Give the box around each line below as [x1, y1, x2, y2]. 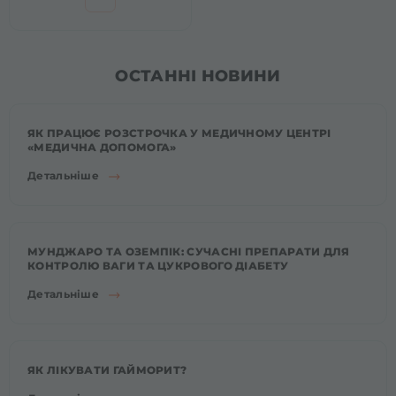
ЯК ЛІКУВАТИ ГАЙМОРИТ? [27, 363, 187, 377]
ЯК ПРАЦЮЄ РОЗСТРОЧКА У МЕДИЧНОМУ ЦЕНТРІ [27, 126, 331, 140]
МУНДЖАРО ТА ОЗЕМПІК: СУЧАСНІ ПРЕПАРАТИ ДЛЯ [27, 245, 350, 258]
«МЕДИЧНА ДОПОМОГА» [27, 141, 177, 154]
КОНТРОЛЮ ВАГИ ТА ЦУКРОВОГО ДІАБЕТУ [27, 259, 289, 272]
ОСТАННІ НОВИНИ [115, 66, 281, 86]
